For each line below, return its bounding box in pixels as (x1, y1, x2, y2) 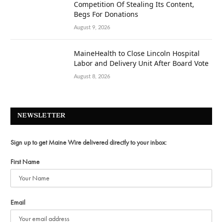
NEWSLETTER (17, 111, 66, 122)
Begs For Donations (74, 9, 138, 19)
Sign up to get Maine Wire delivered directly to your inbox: (10, 138, 166, 147)
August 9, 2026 (74, 25, 110, 31)
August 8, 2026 (74, 74, 110, 80)
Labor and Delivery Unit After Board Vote (74, 58, 209, 68)
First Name (10, 157, 40, 166)
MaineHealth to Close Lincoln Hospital (74, 49, 200, 58)
